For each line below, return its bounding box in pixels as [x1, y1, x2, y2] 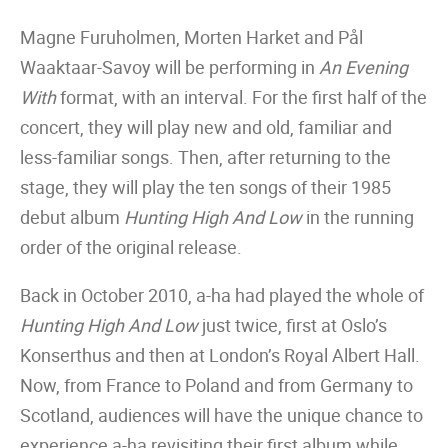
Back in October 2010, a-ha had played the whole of [20, 283, 424, 307]
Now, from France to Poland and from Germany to [20, 373, 413, 397]
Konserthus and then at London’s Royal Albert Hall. [20, 343, 420, 367]
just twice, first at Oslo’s [198, 313, 387, 337]
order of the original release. [20, 235, 242, 259]
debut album [20, 205, 124, 229]
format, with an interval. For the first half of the [56, 85, 427, 109]
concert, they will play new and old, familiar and [20, 115, 392, 139]
